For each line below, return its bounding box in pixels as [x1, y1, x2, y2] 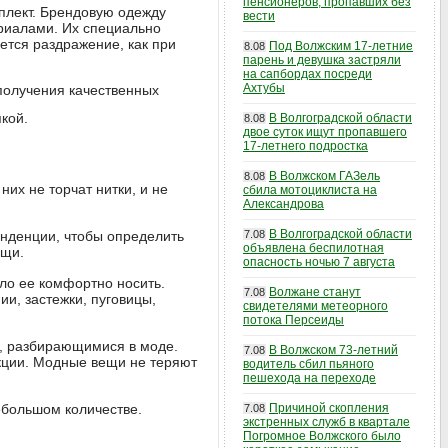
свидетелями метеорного [243, 299, 388, 313]
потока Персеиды [243, 313, 344, 327]
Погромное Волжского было [243, 429, 401, 443]
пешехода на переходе [243, 371, 376, 385]
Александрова [243, 197, 324, 211]
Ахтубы [243, 81, 285, 95]
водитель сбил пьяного [243, 357, 374, 371]
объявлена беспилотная [243, 241, 384, 255]
